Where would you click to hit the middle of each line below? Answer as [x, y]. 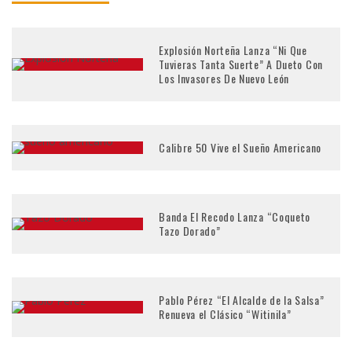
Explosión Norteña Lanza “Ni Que [233, 50]
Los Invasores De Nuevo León [224, 78]
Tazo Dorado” [190, 231]
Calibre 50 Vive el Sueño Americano [240, 147]
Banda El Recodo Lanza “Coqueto [235, 216]
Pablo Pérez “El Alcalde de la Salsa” [242, 300]
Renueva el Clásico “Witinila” [225, 314]
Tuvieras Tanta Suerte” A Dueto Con [241, 64]
